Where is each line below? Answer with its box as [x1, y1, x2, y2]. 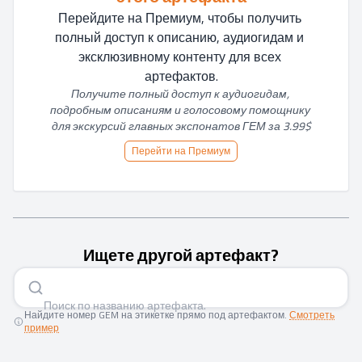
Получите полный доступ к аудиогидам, [70, 83, 289, 104]
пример [24, 318, 59, 337]
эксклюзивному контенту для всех [78, 44, 281, 69]
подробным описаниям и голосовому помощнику [49, 99, 310, 120]
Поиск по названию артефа [44, 295, 187, 316]
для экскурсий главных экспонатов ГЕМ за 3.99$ [51, 116, 311, 137]
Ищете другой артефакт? [83, 240, 279, 270]
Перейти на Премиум [132, 141, 230, 160]
